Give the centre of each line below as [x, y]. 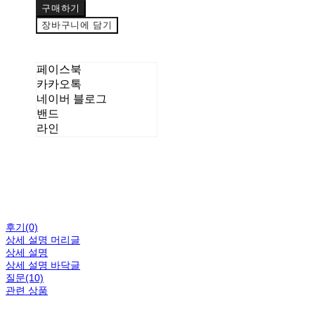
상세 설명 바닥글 [43, 265]
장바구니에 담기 [77, 25]
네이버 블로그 [72, 98]
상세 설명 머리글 [43, 239]
